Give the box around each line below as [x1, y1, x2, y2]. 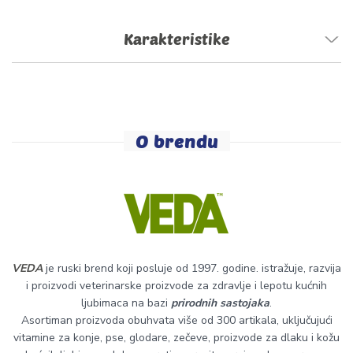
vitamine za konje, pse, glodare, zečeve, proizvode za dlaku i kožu [13, 330, 340, 345]
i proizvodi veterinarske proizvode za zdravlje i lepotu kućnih [26, 278, 327, 293]
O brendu [135, 131, 218, 151]
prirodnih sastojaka [171, 295, 269, 310]
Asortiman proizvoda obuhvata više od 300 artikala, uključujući [20, 313, 333, 328]
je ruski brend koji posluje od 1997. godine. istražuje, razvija [46, 261, 341, 276]
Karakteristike [123, 29, 230, 48]
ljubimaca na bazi [81, 295, 171, 310]
